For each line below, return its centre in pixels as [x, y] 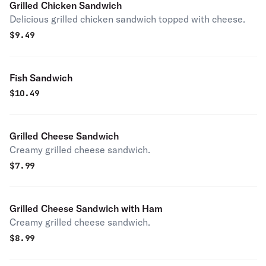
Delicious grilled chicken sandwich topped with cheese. [127, 19]
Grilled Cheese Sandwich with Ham [86, 208]
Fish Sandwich [41, 78]
